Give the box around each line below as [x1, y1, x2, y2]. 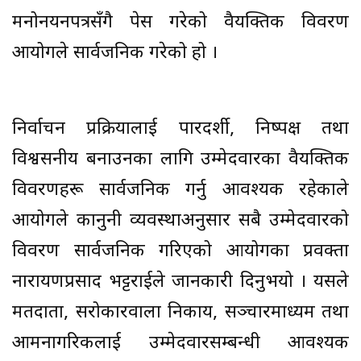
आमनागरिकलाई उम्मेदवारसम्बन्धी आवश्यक [12, 332, 349, 356]
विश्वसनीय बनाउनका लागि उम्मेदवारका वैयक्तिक [12, 148, 349, 172]
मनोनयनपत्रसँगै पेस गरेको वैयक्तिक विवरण [12, 11, 349, 35]
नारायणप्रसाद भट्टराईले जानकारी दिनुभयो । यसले [12, 271, 349, 295]
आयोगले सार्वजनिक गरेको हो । [12, 42, 218, 66]
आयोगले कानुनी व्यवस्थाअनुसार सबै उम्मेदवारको [12, 210, 349, 234]
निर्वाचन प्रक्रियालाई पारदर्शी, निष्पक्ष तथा [12, 118, 349, 142]
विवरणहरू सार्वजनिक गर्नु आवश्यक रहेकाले [12, 179, 349, 203]
